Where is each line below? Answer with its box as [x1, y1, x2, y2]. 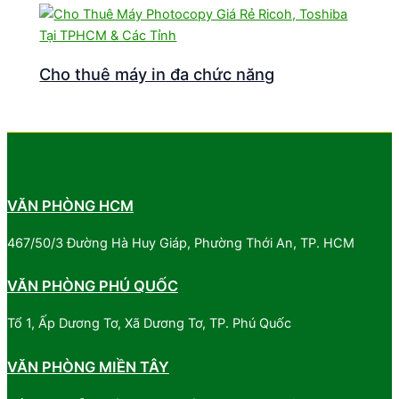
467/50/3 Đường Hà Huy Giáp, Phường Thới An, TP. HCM [7, 234, 354, 251]
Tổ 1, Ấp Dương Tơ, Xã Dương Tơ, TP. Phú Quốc [7, 315, 291, 332]
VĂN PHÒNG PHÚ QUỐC [7, 277, 178, 296]
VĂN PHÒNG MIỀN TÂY [7, 357, 169, 376]
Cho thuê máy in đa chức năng [39, 64, 275, 85]
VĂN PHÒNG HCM [7, 196, 134, 215]
